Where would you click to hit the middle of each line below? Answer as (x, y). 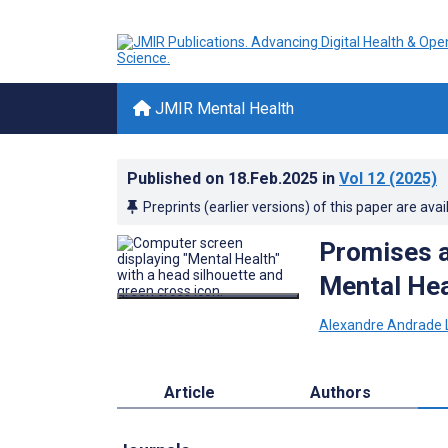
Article (190, 392)
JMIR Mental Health (222, 108)
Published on (177, 178)
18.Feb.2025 (275, 178)
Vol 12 (362, 178)
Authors (340, 392)
